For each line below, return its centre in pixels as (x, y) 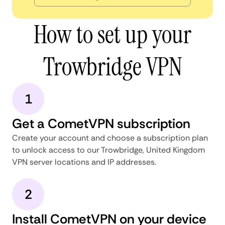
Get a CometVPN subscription (101, 123)
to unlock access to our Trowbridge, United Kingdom (108, 150)
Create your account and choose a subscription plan (110, 138)
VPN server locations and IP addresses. (84, 162)
